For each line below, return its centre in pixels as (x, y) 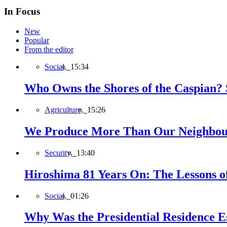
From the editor (49, 50)
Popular (37, 41)
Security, (61, 153)
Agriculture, (66, 109)
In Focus (22, 12)
